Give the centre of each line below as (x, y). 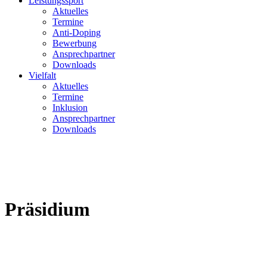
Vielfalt (42, 75)
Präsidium (47, 209)
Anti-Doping (77, 32)
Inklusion (70, 108)
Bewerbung (74, 43)
